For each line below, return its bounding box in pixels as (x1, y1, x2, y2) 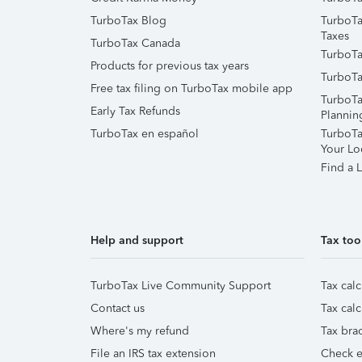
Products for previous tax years (90, 59, 249, 73)
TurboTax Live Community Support (90, 279, 271, 293)
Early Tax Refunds (90, 104, 180, 118)
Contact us (90, 301, 145, 315)
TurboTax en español (90, 127, 199, 141)
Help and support (90, 234, 183, 247)
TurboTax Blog (90, 14, 166, 27)
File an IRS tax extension (90, 347, 216, 360)
